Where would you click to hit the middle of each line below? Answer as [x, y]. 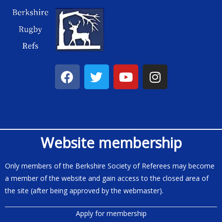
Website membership [111, 142]
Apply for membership [111, 213]
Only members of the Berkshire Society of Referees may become [110, 166]
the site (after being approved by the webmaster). [84, 191]
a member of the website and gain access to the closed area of [107, 178]
